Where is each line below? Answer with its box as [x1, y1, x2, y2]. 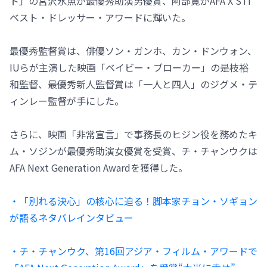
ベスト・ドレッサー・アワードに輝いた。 [10, 10, 191, 25]
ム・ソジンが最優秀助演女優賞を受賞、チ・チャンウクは [10, 144, 257, 159]
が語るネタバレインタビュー [10, 210, 133, 225]
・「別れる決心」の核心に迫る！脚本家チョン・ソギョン [10, 194, 257, 209]
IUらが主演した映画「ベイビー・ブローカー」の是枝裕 [10, 60, 249, 75]
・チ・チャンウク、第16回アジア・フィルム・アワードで [10, 244, 257, 259]
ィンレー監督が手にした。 [10, 94, 124, 108]
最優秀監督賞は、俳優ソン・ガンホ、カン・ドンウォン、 [10, 44, 257, 58]
